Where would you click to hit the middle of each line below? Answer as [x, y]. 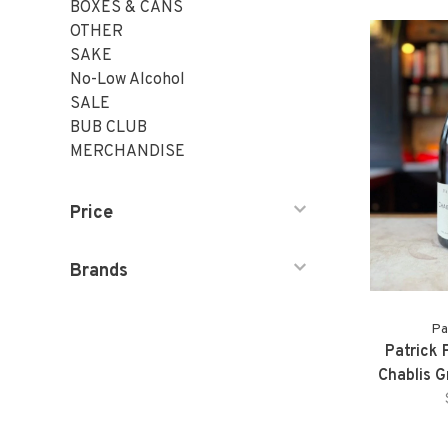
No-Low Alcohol [127, 80]
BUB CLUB [108, 128]
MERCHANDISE [127, 152]
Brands [99, 271]
